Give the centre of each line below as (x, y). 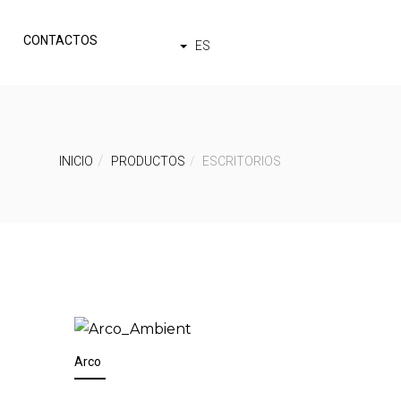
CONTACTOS (60, 40)
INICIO (76, 161)
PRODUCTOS (148, 161)
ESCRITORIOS (242, 161)
